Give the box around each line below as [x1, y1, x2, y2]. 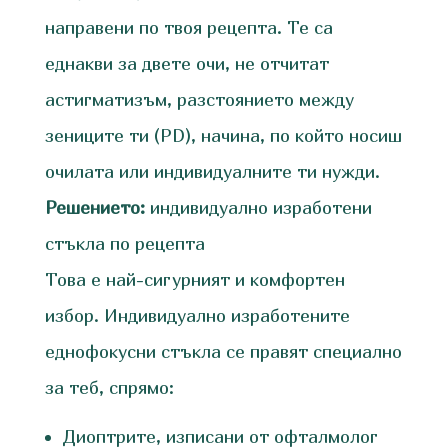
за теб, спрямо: [44, 377, 174, 399]
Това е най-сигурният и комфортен [44, 269, 345, 291]
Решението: [44, 197, 145, 219]
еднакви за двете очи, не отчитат [44, 53, 329, 75]
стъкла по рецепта [44, 233, 205, 255]
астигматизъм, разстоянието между [44, 89, 354, 111]
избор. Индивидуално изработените [44, 305, 350, 327]
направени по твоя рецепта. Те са [44, 17, 333, 39]
